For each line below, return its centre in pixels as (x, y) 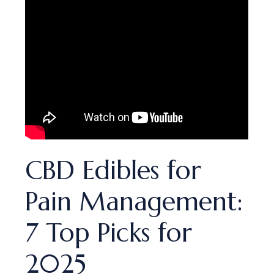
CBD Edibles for (113, 170)
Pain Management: (134, 202)
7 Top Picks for (109, 233)
